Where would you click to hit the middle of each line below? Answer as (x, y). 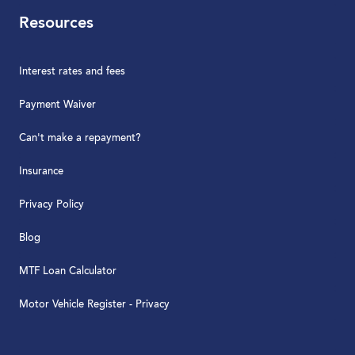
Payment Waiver (57, 105)
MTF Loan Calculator (68, 271)
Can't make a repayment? (80, 138)
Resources (56, 23)
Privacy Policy (52, 204)
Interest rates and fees (72, 71)
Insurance (41, 171)
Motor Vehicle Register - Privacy (94, 304)
